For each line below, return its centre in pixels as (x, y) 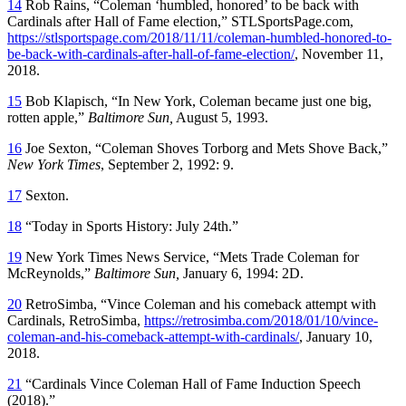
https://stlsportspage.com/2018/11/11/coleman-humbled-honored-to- (199, 37)
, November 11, (339, 53)
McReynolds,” (51, 273)
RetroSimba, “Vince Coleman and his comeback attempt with (199, 304)
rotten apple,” (48, 117)
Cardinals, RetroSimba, (76, 320)
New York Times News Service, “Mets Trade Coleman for (190, 256)
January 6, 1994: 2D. (242, 273)
